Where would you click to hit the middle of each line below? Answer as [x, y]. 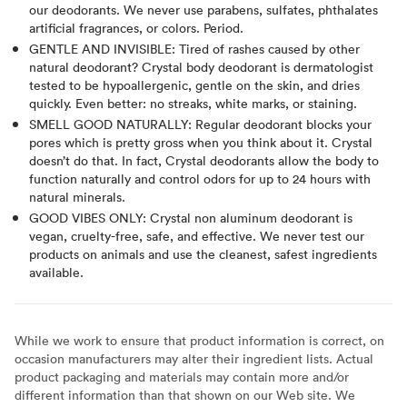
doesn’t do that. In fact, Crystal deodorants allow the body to [204, 160]
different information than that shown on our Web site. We [185, 394]
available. [56, 272]
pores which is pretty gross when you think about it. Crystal [201, 142]
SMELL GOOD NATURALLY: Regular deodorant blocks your [200, 124]
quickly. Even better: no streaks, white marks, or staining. [193, 103]
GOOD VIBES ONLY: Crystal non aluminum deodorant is [191, 217]
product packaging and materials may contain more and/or [182, 376]
